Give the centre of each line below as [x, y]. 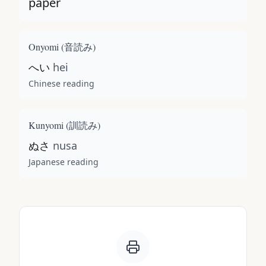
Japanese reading [64, 162]
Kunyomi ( [49, 125]
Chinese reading [61, 83]
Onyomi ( [46, 47]
